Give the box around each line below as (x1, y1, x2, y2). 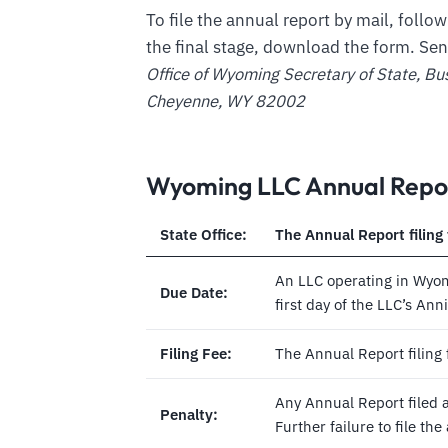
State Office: (160, 225, 247, 245)
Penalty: (160, 405, 218, 425)
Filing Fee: (160, 344, 232, 364)
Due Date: (160, 283, 228, 303)
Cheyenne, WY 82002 (146, 90, 305, 113)
